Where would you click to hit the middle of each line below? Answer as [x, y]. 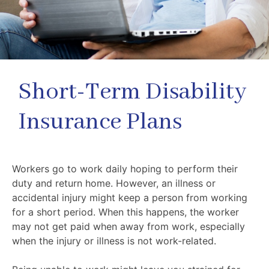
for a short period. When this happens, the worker [125, 212]
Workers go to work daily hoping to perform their [125, 169]
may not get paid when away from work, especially [128, 226]
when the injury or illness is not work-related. [116, 241]
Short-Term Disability [132, 92]
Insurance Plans [100, 122]
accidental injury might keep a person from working [130, 198]
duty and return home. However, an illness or [114, 183]
